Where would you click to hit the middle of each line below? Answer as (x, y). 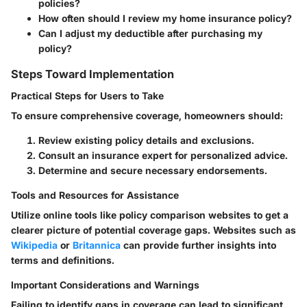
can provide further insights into (198, 245)
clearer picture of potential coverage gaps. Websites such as (153, 230)
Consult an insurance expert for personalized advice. (163, 156)
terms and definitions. (63, 260)
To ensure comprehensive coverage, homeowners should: (147, 116)
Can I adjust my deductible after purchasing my (150, 34)
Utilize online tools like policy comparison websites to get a (150, 215)
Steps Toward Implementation (93, 74)
